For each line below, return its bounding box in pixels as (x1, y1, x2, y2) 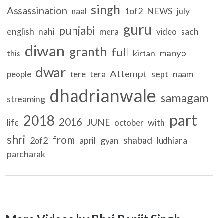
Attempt (110, 67, 147, 79)
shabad (123, 134, 153, 145)
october (114, 117, 144, 127)
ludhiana (157, 135, 188, 145)
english (7, 25, 35, 36)
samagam (161, 90, 209, 105)
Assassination (7, 4, 68, 16)
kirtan (133, 47, 156, 58)
